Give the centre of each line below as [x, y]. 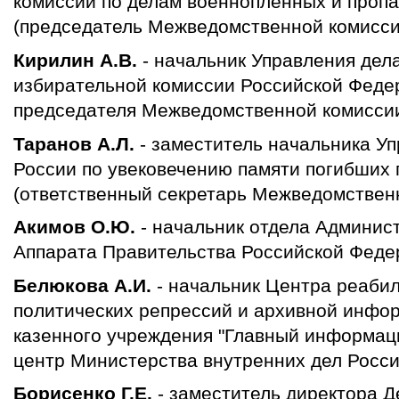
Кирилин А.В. [75, 60]
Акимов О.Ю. [74, 227]
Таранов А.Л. [77, 143]
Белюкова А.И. [82, 285]
